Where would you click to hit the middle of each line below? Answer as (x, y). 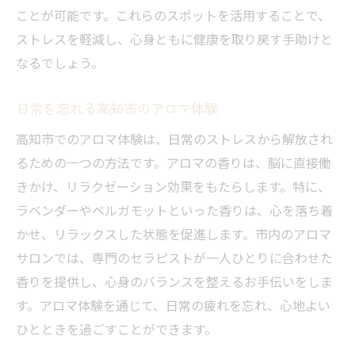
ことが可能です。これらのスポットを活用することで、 (173, 15)
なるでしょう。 (60, 63)
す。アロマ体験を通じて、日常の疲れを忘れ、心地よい (173, 305)
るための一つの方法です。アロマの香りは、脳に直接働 (174, 163)
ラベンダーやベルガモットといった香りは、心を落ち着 (174, 210)
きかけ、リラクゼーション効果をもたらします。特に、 (173, 187)
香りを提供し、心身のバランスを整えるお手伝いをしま (174, 282)
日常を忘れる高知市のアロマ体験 (117, 109)
